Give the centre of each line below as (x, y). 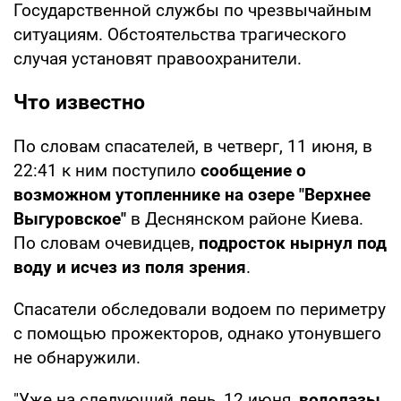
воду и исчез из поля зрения (130, 267)
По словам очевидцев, (106, 243)
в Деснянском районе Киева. (245, 218)
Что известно (79, 102)
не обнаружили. (77, 357)
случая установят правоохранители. (158, 58)
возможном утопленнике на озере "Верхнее (192, 194)
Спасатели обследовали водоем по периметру (200, 309)
